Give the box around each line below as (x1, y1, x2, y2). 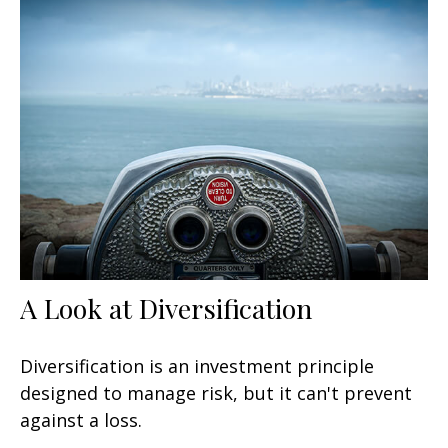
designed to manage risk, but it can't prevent (20, 381, 412, 406)
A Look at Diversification (20, 290, 312, 327)
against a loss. (20, 408, 142, 433)
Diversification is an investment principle (20, 354, 374, 379)
